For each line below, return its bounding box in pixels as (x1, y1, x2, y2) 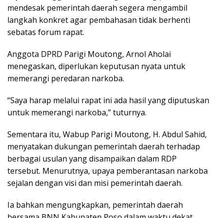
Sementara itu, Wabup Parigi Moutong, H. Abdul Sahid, (7, 129, 207, 140)
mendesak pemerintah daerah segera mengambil (7, 2, 187, 14)
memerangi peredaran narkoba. (7, 73, 124, 84)
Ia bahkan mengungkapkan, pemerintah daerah (7, 200, 183, 211)
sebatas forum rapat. (7, 27, 84, 38)
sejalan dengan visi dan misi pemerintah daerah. (7, 178, 182, 189)
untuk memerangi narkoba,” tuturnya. (7, 107, 146, 118)
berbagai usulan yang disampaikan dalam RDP (7, 153, 177, 164)
